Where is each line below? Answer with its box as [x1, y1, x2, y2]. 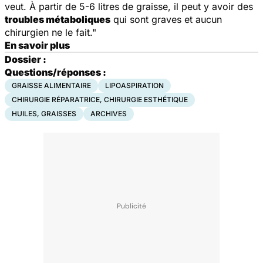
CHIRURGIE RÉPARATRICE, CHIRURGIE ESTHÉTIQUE [12, 95, 188, 104]
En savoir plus [5, 39, 70, 51]
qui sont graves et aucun [110, 13, 222, 25]
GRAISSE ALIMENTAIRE [12, 80, 91, 90]
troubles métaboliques [5, 13, 110, 25]
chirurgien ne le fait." [5, 26, 96, 38]
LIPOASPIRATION [105, 80, 164, 90]
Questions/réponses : [5, 66, 106, 78]
